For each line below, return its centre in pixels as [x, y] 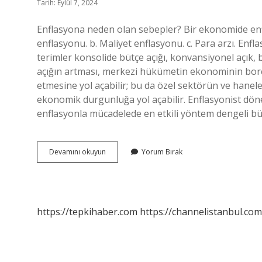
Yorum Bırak [162, 152]
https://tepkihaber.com [87, 212]
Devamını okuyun [77, 152]
